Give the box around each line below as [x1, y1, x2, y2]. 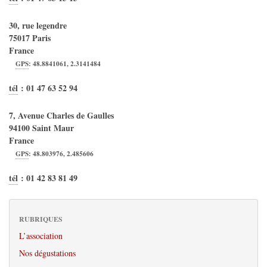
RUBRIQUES [19, 214, 63, 224]
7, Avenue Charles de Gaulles [9, 109, 114, 122]
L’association [19, 230, 63, 241]
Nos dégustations [19, 247, 76, 259]
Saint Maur [32, 122, 74, 134]
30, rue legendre [9, 19, 67, 32]
